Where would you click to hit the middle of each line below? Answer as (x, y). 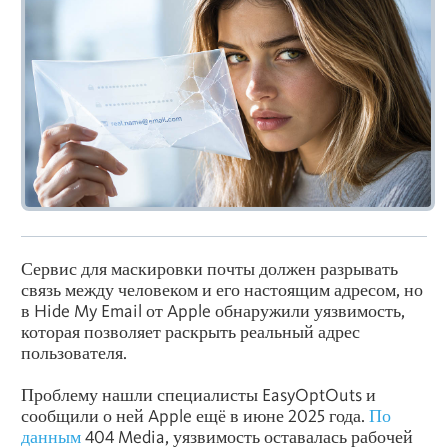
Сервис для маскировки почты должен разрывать (209, 269)
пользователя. (74, 353)
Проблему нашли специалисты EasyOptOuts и (198, 395)
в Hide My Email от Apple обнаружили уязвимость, (213, 311)
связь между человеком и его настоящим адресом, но (222, 290)
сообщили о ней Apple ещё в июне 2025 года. (195, 416)
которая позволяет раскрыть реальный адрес (190, 332)
